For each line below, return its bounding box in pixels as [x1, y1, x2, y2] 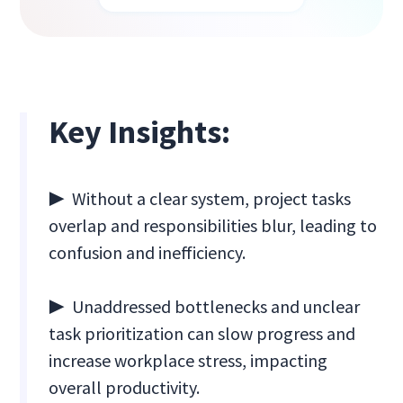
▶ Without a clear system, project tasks [49, 187, 352, 210]
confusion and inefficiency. [49, 241, 246, 264]
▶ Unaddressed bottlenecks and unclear [49, 295, 361, 318]
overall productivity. [49, 376, 201, 399]
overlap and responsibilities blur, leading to [49, 214, 378, 237]
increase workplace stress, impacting [49, 349, 328, 372]
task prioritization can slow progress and [49, 322, 356, 345]
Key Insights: [49, 112, 231, 153]
